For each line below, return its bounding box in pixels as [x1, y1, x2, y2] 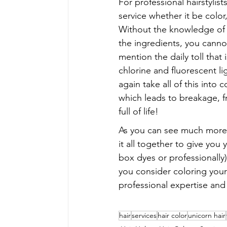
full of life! [119, 105, 159, 117]
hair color [158, 210, 187, 220]
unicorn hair [188, 210, 226, 220]
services [132, 210, 157, 220]
